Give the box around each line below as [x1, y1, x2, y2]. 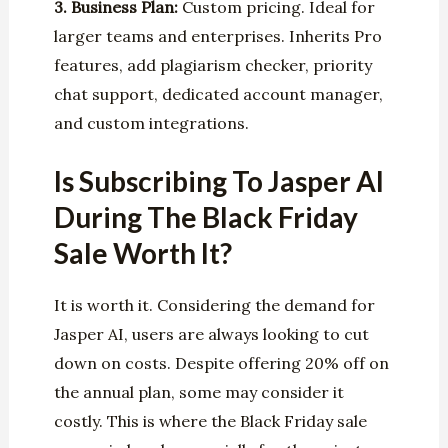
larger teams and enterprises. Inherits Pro [53, 25, 382, 46]
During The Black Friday [53, 200, 358, 235]
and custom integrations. [53, 112, 249, 133]
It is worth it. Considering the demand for [53, 295, 375, 316]
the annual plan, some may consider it [53, 382, 344, 403]
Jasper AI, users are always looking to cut [53, 324, 369, 345]
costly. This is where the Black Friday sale [53, 411, 367, 432]
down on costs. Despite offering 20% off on [53, 353, 389, 374]
